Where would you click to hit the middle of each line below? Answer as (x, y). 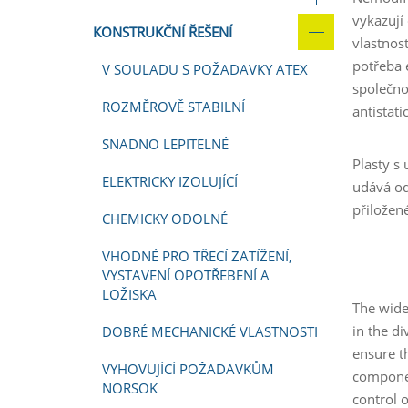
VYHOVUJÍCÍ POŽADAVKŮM (188, 369)
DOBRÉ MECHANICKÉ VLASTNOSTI (210, 331)
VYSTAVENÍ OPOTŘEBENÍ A (186, 275)
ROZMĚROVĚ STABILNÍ (173, 107)
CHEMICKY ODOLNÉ (165, 219)
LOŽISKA (129, 294)
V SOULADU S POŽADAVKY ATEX (205, 69)
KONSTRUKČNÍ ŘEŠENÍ (163, 32)
